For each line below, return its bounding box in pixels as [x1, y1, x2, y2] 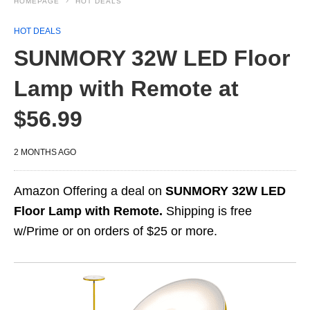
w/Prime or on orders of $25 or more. [14, 224, 217, 238]
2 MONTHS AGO [14, 147, 76, 157]
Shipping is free [163, 204, 252, 218]
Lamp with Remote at [14, 76, 239, 101]
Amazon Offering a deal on [14, 184, 165, 198]
